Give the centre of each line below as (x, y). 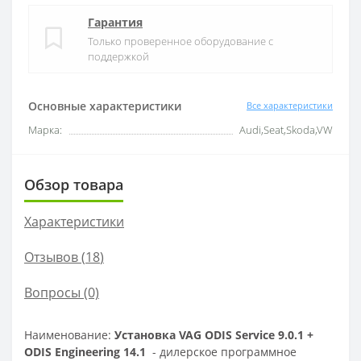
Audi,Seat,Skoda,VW (286, 129)
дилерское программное (228, 351)
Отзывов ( (55, 257)
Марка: (45, 129)
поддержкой (118, 56)
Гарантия (115, 22)
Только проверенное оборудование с (180, 41)
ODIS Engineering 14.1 (85, 351)
